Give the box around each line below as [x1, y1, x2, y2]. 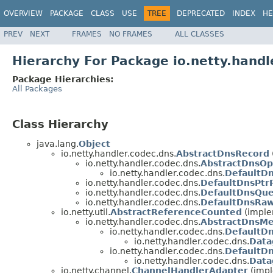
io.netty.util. [61, 207, 110, 218]
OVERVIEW [4, 9, 43, 18]
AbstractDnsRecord [176, 149, 269, 159]
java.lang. [37, 139, 79, 149]
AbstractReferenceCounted [110, 207, 242, 218]
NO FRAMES [109, 29, 152, 38]
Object [79, 139, 110, 149]
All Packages [12, 83, 62, 93]
